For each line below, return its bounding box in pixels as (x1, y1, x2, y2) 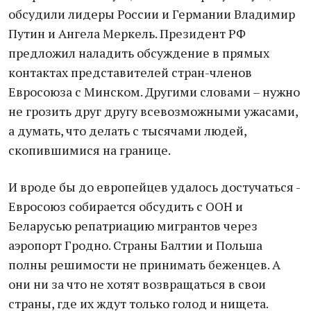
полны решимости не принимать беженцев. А (8, 256, 280, 273)
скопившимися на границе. (8, 142, 171, 158)
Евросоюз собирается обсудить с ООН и (8, 198, 243, 215)
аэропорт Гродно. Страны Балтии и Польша (8, 237, 262, 253)
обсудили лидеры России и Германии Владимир (8, 6, 295, 22)
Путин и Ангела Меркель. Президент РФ (8, 25, 246, 42)
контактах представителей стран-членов (8, 64, 252, 81)
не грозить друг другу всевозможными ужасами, (8, 103, 298, 119)
